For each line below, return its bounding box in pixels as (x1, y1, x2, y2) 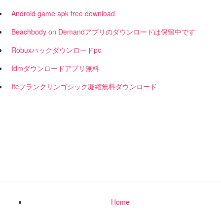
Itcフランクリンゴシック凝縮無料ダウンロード (11, 81, 157, 91)
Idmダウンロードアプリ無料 (11, 63, 99, 73)
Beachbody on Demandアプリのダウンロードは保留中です (11, 27, 195, 37)
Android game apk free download (11, 8, 115, 18)
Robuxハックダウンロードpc (11, 45, 101, 55)
